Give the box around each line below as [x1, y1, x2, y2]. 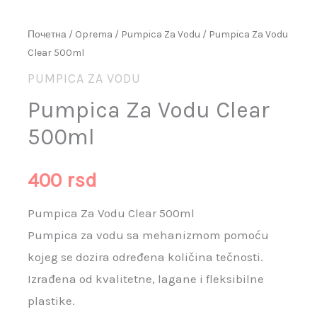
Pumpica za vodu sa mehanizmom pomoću [28, 228, 270, 243]
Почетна [28, 28, 67, 40]
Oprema [75, 28, 113, 40]
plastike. [28, 294, 76, 309]
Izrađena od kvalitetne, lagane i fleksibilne [28, 272, 265, 287]
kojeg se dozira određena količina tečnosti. [28, 250, 264, 265]
